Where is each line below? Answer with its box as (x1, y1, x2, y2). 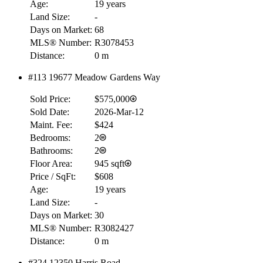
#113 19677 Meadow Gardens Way (28, 72, 160, 82)
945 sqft (95, 158, 124, 168)
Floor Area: (30, 158, 72, 168)
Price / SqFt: (30, 171, 76, 181)
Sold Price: (30, 93, 70, 104)
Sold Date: (30, 106, 69, 117)
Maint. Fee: (30, 119, 72, 130)
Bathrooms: (30, 145, 73, 156)
